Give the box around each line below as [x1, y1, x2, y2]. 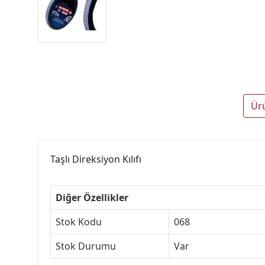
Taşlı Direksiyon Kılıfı [50, 153, 141, 166]
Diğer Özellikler [56, 191, 128, 205]
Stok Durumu [56, 240, 116, 253]
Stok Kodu [56, 215, 102, 229]
